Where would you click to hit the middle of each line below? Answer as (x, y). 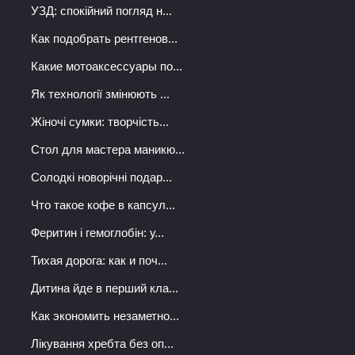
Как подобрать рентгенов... (104, 38)
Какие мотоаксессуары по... (107, 66)
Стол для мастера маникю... (108, 149)
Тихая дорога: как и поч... (99, 260)
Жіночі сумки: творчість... (100, 121)
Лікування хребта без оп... (102, 343)
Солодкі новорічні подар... (101, 177)
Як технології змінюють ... (100, 94)
